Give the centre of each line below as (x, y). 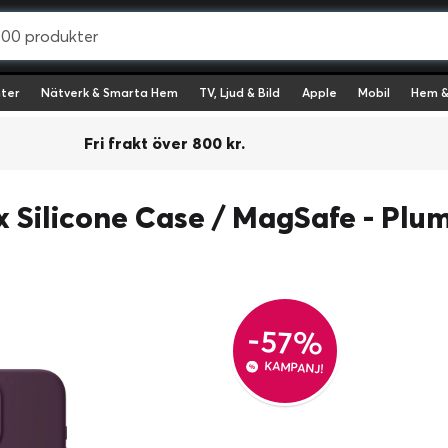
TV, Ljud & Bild (240, 92)
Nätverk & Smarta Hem (110, 92)
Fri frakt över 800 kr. (164, 143)
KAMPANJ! (293, 367)
